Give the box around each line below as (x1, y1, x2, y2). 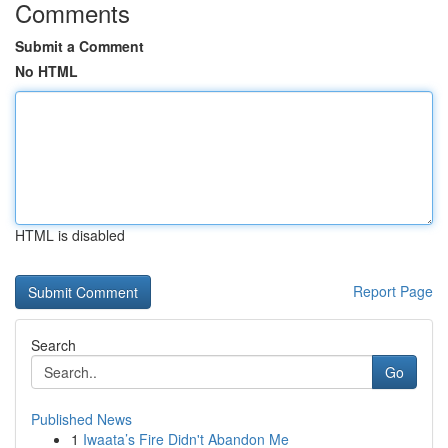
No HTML (15, 61, 78, 81)
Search (31, 335, 76, 355)
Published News (31, 409, 132, 429)
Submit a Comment (15, 36, 144, 56)
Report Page (353, 281, 433, 301)
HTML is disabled (15, 225, 125, 245)
